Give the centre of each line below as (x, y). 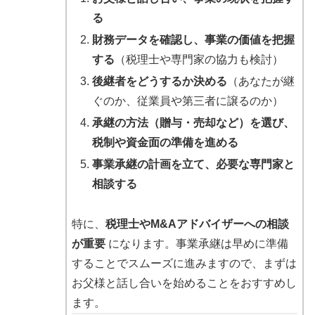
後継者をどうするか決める (159, 81)
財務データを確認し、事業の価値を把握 (193, 39)
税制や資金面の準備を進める (165, 143)
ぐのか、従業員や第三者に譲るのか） (187, 101)
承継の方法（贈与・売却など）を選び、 (193, 123)
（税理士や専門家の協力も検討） (199, 59)
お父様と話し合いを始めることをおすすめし (184, 283)
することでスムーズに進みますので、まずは (184, 264)
